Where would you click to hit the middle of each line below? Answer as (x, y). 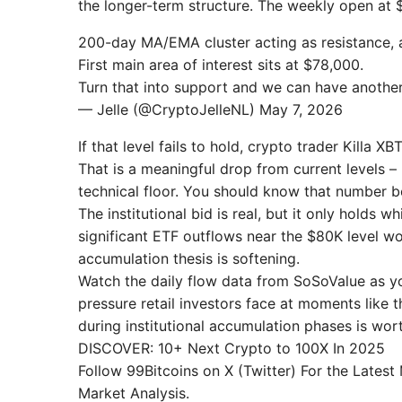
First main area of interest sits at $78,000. (221, 64)
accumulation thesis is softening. (189, 258)
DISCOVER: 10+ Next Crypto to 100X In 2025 (232, 348)
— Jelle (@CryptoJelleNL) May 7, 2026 (210, 109)
